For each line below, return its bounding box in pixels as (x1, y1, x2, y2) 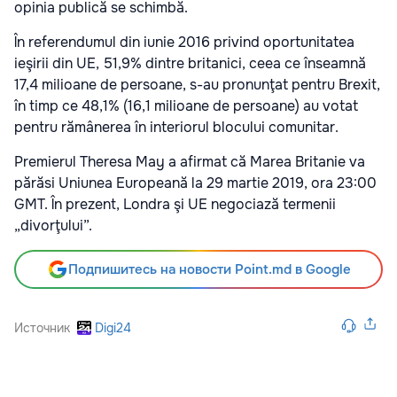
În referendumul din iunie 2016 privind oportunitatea (14, 32, 354, 51)
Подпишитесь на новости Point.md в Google (67, 260, 351, 278)
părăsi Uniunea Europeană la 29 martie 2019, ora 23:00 (14, 173, 377, 192)
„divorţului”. (14, 215, 92, 235)
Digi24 (95, 319, 131, 336)
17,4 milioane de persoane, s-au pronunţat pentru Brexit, (14, 74, 380, 94)
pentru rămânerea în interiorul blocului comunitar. (14, 117, 339, 136)
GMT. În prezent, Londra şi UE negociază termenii (14, 194, 336, 214)
